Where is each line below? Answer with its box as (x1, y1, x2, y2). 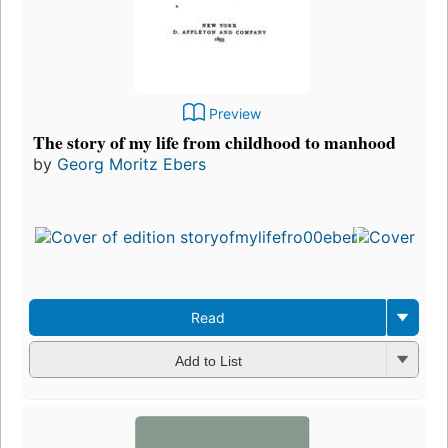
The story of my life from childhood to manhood (33, 129, 396, 156)
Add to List (174, 352, 242, 369)
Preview (209, 105, 261, 123)
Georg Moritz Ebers (57, 154, 206, 175)
